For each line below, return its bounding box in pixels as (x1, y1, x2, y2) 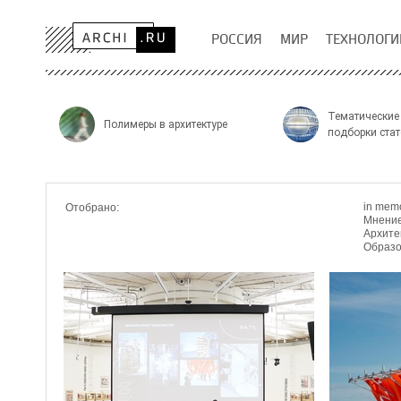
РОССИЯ (211, 30, 262, 48)
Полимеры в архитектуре (104, 118, 227, 131)
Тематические (328, 110, 399, 123)
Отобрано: (65, 201, 119, 214)
